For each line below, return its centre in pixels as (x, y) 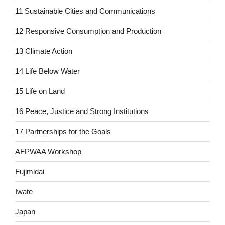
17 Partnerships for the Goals (63, 131)
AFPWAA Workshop (48, 151)
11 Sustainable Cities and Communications (85, 11)
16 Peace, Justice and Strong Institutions (82, 111)
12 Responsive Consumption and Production (88, 31)
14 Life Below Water (47, 71)
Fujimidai (30, 171)
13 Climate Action (44, 51)
